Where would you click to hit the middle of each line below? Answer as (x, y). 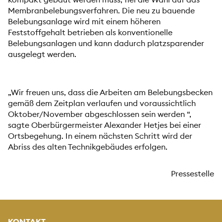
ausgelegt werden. (42, 54)
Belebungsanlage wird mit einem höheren (84, 22)
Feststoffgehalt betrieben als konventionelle (90, 32)
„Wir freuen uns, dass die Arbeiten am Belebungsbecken (110, 92)
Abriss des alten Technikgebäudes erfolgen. (88, 146)
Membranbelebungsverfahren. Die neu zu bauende (101, 11)
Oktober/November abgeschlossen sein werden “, (100, 114)
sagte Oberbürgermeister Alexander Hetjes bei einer (105, 125)
